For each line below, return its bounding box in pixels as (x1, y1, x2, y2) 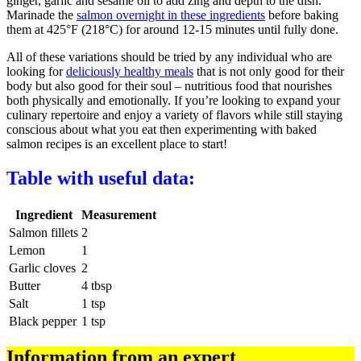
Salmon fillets (9, 225, 78, 239)
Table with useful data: (6, 167, 195, 189)
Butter (9, 278, 40, 293)
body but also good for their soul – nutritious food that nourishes (6, 78, 332, 93)
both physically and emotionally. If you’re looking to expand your (6, 93, 340, 107)
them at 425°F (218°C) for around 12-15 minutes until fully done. (6, 22, 338, 36)
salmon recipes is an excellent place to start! (6, 136, 227, 151)
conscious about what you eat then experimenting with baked (6, 122, 317, 136)
